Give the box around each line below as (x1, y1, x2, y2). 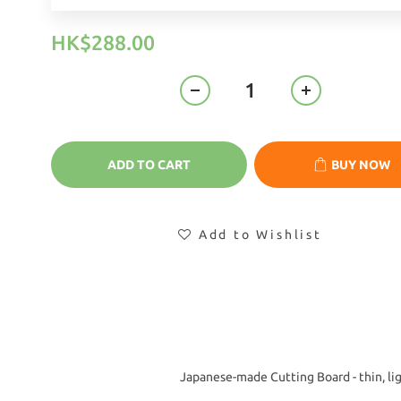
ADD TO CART (107, 158, 191, 172)
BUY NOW (330, 158, 390, 172)
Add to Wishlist (198, 227, 322, 242)
